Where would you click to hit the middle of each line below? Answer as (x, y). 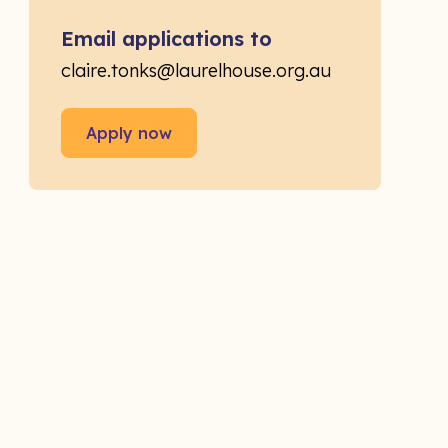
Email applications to (166, 38)
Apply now (128, 133)
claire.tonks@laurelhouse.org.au (195, 70)
